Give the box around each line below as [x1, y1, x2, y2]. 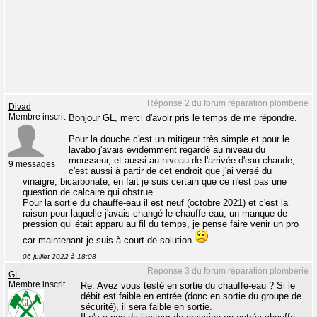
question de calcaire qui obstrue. [23, 187, 156, 198]
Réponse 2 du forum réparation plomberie [147, 98, 309, 109]
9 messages [8, 160, 55, 169]
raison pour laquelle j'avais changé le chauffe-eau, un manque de [23, 208, 287, 219]
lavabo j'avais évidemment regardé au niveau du [69, 144, 265, 156]
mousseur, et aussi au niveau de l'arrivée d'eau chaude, [69, 155, 295, 166]
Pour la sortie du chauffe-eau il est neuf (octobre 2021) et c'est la [23, 197, 288, 209]
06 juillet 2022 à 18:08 [23, 253, 96, 261]
